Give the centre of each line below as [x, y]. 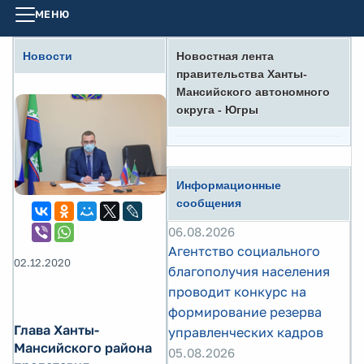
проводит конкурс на [237, 292]
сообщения [209, 203]
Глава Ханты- [56, 330]
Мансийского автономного [253, 92]
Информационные [229, 185]
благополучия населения [249, 271]
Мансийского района [83, 348]
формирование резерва [245, 312]
